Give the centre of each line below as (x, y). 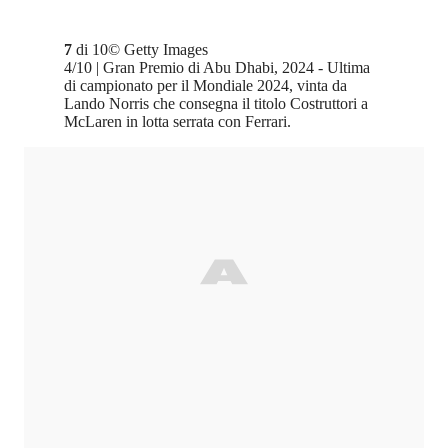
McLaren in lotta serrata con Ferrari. (177, 122)
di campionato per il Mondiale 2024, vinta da (205, 86)
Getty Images (166, 50)
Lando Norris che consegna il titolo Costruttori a (216, 104)
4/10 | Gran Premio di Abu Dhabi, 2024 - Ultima (217, 68)
